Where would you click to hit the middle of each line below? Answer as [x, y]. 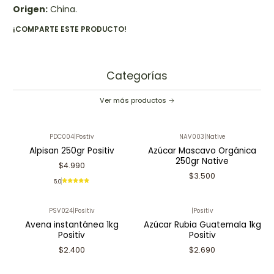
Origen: [30, 9]
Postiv [85, 137]
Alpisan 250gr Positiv [72, 151]
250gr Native [202, 161]
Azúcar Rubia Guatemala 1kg [202, 224]
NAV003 [191, 137]
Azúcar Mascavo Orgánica [202, 151]
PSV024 [61, 211]
